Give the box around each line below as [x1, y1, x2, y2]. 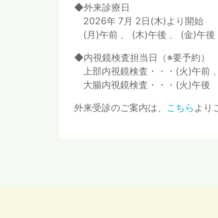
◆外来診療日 [74, 1, 130, 13]
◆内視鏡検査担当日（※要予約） [74, 51, 210, 63]
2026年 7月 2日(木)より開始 [74, 15, 203, 27]
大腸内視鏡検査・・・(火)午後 [74, 78, 210, 91]
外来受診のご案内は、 [74, 101, 166, 113]
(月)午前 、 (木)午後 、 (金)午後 [74, 28, 215, 40]
